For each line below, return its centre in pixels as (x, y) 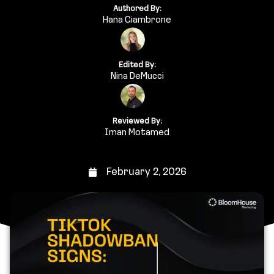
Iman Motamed (137, 133)
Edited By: (137, 65)
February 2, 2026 (146, 172)
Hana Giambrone (137, 20)
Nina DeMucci (137, 76)
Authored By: (137, 9)
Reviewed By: (137, 121)
